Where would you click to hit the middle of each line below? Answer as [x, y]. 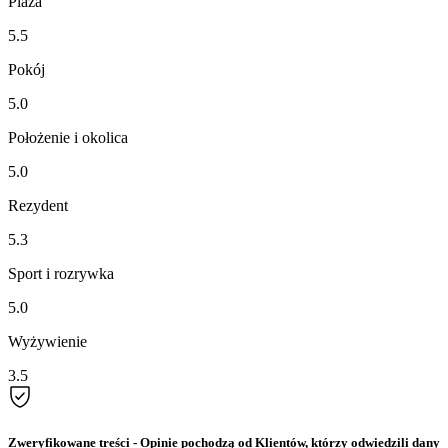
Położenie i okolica [68, 137]
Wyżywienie [47, 341]
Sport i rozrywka [61, 273]
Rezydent [38, 205]
